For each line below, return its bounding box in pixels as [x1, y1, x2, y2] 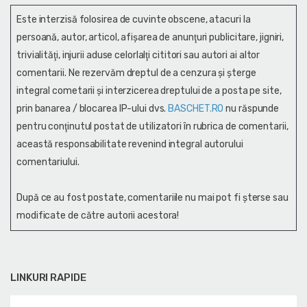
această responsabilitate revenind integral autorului [16, 138, 243, 150]
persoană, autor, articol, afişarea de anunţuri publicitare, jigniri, [16, 31, 284, 43]
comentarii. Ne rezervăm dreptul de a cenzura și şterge [16, 66, 256, 79]
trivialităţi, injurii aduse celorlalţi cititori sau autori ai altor [16, 49, 260, 61]
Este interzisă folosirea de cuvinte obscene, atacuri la [16, 13, 251, 25]
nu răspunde [223, 102, 280, 114]
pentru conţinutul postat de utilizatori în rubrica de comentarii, [16, 120, 288, 132]
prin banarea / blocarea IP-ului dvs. [16, 102, 169, 114]
